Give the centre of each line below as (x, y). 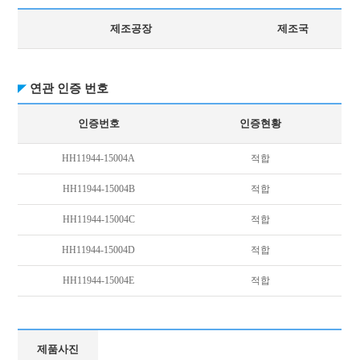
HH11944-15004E (99, 280)
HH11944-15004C (98, 219)
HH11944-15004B (98, 189)
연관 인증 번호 (70, 88)
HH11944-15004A (99, 158)
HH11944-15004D (99, 250)
